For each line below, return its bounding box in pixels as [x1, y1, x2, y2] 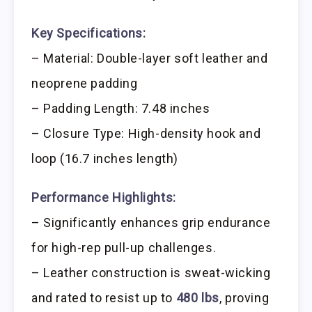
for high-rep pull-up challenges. [31, 240, 217, 256]
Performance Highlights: [31, 190, 176, 205]
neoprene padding [31, 75, 138, 91]
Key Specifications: [31, 25, 146, 40]
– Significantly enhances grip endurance [31, 215, 271, 231]
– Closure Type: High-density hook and [31, 125, 261, 141]
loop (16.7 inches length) [31, 150, 179, 166]
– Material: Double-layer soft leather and [31, 50, 268, 65]
